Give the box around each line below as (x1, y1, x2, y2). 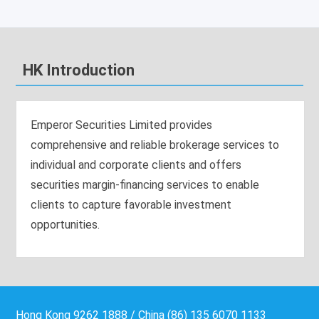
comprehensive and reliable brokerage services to (31, 138, 280, 152)
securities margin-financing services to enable (31, 178, 260, 192)
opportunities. (31, 218, 100, 231)
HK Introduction (23, 61, 135, 79)
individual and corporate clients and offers (31, 158, 242, 172)
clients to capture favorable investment (31, 198, 232, 211)
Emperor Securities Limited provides (31, 118, 213, 132)
